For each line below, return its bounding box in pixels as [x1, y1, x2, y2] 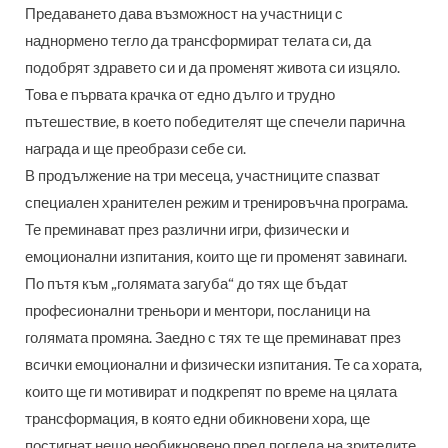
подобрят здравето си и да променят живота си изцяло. [25, 59, 400, 78]
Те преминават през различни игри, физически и [25, 221, 349, 240]
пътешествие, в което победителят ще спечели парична [25, 113, 405, 132]
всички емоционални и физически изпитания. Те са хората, [25, 356, 422, 375]
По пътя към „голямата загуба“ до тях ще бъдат [25, 275, 348, 294]
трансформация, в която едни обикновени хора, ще [25, 410, 370, 429]
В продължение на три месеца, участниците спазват [25, 167, 380, 186]
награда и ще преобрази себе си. [25, 140, 246, 159]
